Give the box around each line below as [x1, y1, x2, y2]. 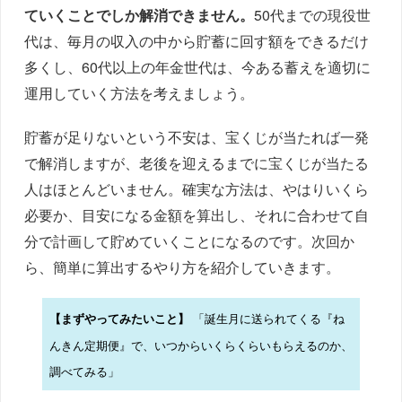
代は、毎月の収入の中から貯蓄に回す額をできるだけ [24, 30, 370, 51]
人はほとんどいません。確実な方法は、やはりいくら [24, 178, 370, 199]
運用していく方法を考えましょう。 [24, 82, 255, 103]
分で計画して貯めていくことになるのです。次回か [24, 230, 355, 251]
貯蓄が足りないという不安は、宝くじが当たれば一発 [24, 126, 370, 147]
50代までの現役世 [254, 4, 371, 25]
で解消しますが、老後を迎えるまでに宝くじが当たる [24, 152, 370, 173]
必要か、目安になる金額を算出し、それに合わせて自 [24, 204, 370, 225]
